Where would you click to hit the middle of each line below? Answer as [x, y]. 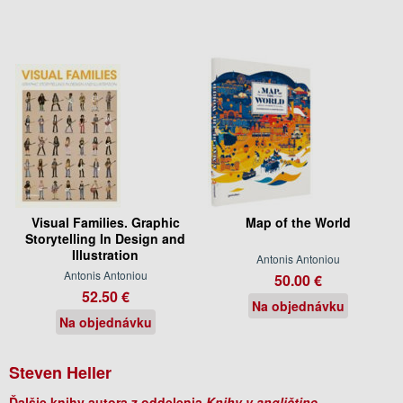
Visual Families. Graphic [105, 222]
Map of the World [298, 222]
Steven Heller [60, 372]
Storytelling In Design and [105, 238]
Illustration [105, 254]
